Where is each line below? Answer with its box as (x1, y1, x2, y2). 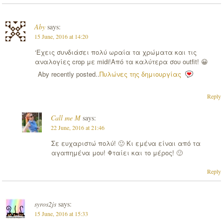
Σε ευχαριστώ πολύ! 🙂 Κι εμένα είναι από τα (51, 138, 201, 148)
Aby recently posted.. (37, 69, 100, 79)
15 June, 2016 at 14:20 (34, 32, 88, 41)
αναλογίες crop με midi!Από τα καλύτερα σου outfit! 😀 (34, 57, 208, 67)
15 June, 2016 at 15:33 (34, 209, 88, 218)
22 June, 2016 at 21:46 (50, 123, 105, 131)
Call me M (50, 112, 81, 122)
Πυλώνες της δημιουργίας (99, 69, 181, 79)
